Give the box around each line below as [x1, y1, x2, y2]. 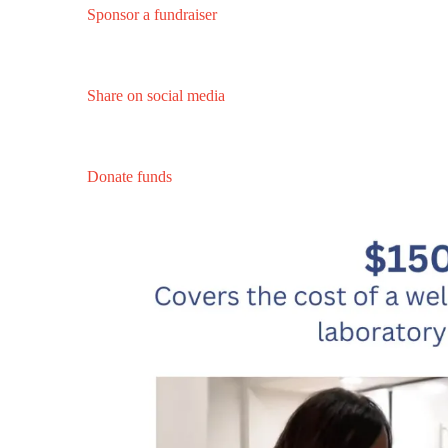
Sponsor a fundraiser [87, 6, 217, 24]
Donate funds [87, 168, 172, 186]
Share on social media [87, 87, 225, 105]
